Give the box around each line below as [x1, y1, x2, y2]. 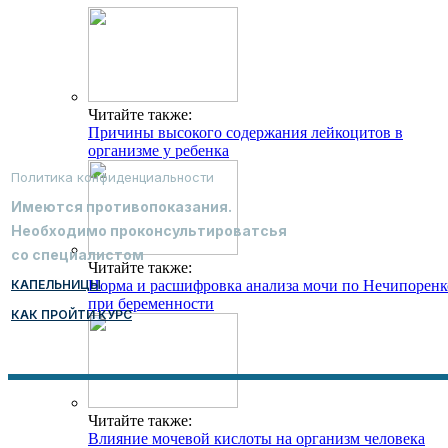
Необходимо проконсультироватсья [11, 222, 287, 240]
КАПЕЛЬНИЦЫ [11, 277, 101, 293]
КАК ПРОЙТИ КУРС [11, 307, 132, 323]
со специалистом [11, 246, 144, 264]
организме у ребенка [88, 142, 229, 160]
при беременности [88, 295, 214, 313]
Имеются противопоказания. [11, 198, 232, 216]
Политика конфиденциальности [11, 169, 214, 186]
